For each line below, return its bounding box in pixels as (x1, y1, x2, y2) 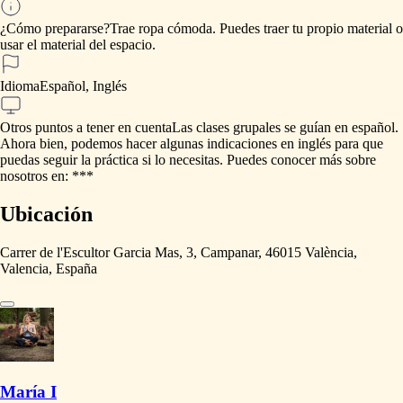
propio (307, 21, 344, 37)
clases (196, 120, 229, 136)
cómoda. (167, 21, 216, 37)
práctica (94, 152, 139, 168)
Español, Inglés (40, 78, 127, 94)
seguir (43, 152, 77, 168)
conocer (271, 152, 316, 168)
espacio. (110, 37, 156, 53)
